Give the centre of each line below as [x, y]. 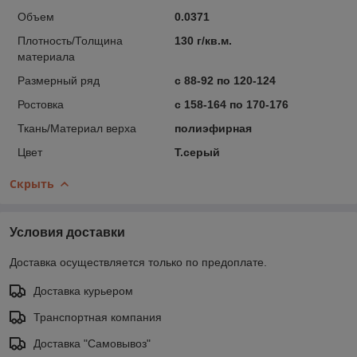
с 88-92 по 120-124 [225, 80]
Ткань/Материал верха [77, 128]
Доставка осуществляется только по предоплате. [138, 262]
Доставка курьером [83, 290]
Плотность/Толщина [70, 40]
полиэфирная [213, 128]
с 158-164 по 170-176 [231, 104]
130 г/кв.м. [203, 40]
